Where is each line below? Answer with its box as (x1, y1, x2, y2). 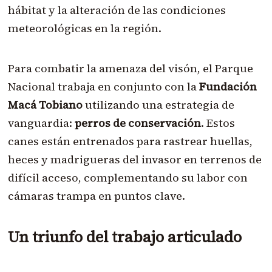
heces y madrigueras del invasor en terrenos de (7, 151, 262, 167)
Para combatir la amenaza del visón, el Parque (7, 60, 253, 76)
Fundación (199, 78, 257, 94)
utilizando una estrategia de (82, 97, 234, 112)
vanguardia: (7, 115, 75, 131)
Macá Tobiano (7, 97, 83, 112)
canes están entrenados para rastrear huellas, (7, 133, 253, 149)
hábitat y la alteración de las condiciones (7, 2, 226, 18)
